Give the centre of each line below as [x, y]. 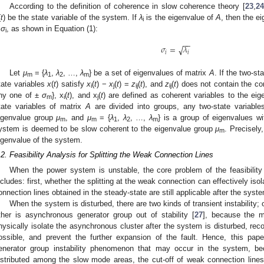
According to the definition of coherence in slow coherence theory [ [127, 6]
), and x [83, 95]
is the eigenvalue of [180, 17]
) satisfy [72, 84]
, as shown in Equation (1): [52, 28]
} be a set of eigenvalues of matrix [149, 72]
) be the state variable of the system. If [71, 17]
